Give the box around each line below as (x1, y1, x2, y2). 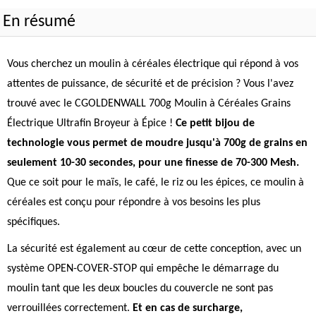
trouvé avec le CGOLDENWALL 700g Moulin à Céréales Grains (7, 98, 291, 109)
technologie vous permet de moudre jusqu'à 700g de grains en (7, 138, 308, 149)
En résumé (3, 13, 75, 30)
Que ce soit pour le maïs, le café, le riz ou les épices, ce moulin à (7, 177, 304, 188)
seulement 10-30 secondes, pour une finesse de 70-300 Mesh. (7, 157, 299, 169)
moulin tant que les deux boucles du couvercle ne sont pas (7, 283, 273, 294)
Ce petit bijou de (176, 118, 255, 129)
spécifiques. (7, 217, 60, 228)
